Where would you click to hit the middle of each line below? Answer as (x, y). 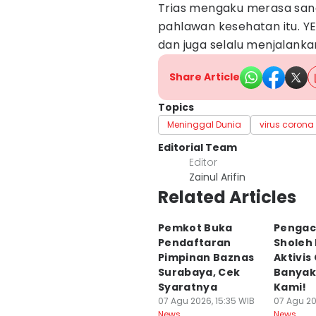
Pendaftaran (195, 243)
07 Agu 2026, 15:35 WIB (206, 301)
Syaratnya (188, 287)
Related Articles (227, 197)
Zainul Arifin (217, 177)
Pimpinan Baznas (206, 257)
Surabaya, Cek (199, 272)
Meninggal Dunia (204, 124)
